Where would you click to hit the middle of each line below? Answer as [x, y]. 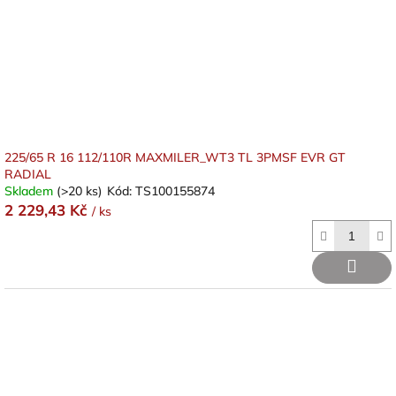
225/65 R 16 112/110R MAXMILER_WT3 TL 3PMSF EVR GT [175, 157]
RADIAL [28, 174]
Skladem [30, 191]
